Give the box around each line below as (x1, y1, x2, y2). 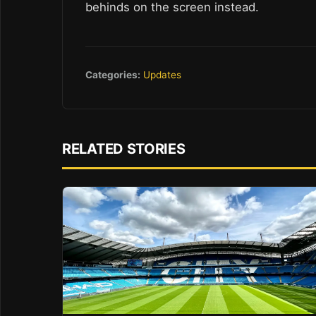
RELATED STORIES (62, 140, 186, 158)
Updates (143, 68, 181, 80)
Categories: (85, 68, 140, 80)
